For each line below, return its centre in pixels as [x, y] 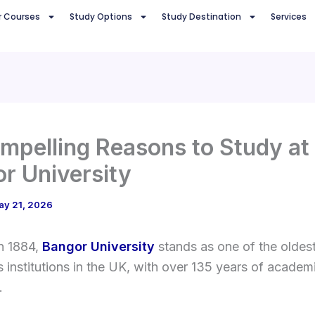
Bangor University [98, 246]
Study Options [101, 17]
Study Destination [201, 17]
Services [288, 17]
